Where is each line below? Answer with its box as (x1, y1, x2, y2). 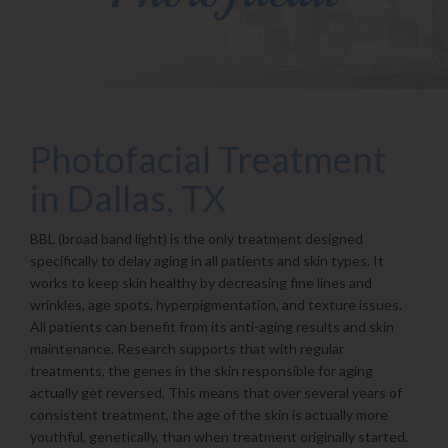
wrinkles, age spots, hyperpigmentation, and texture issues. (30, 295, 402, 313)
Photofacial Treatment (30, 136, 386, 181)
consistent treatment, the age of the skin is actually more (30, 405, 388, 423)
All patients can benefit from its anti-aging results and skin (30, 317, 394, 335)
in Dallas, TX (30, 175, 226, 220)
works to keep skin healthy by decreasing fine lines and (30, 273, 372, 291)
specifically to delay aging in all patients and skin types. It (30, 251, 384, 269)
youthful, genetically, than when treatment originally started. (30, 427, 408, 445)
